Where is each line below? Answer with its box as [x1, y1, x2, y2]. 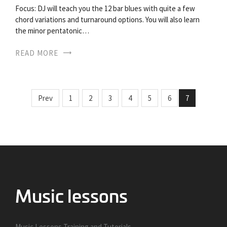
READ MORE [15, 48, 58, 58]
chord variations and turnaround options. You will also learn [15, 14, 200, 24]
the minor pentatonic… [15, 25, 89, 35]
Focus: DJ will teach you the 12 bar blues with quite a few [15, 3, 195, 13]
